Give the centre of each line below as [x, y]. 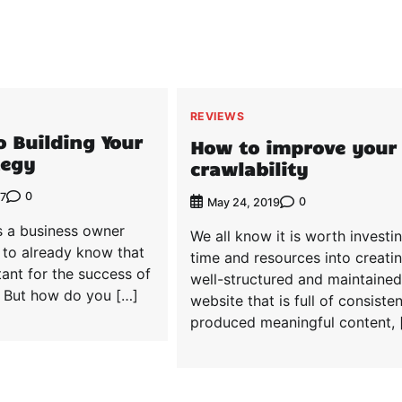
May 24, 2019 [243, 202]
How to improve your [293, 146]
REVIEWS [217, 117]
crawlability [249, 168]
